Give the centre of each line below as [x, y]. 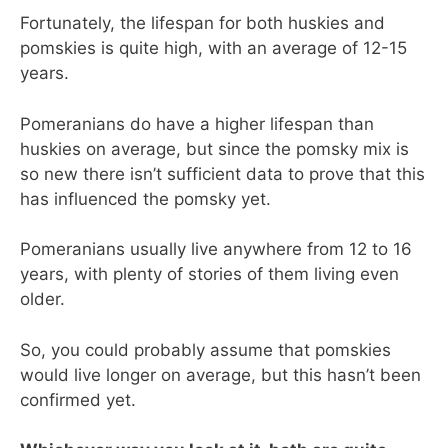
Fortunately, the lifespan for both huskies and [202, 23]
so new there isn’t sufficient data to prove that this [222, 173]
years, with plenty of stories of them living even [209, 274]
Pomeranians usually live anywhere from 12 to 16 [216, 249]
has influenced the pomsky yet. [145, 198]
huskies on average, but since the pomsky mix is [214, 148]
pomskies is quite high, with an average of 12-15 [213, 48]
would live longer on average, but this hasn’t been [220, 374]
